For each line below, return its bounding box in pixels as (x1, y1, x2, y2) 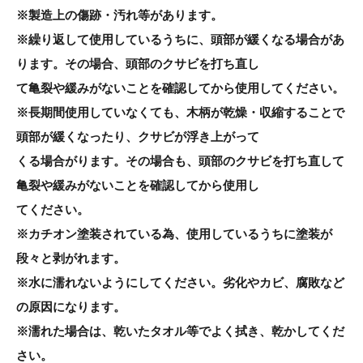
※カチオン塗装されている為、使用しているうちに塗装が (16, 227, 332, 241)
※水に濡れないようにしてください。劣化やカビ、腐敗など (16, 275, 344, 290)
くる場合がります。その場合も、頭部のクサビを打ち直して (16, 154, 344, 169)
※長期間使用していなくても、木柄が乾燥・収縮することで (16, 105, 344, 120)
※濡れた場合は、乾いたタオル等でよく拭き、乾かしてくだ (16, 324, 344, 339)
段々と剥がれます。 (16, 251, 126, 266)
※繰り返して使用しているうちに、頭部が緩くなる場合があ (16, 32, 344, 47)
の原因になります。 (16, 300, 126, 314)
